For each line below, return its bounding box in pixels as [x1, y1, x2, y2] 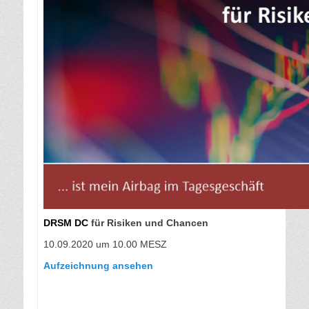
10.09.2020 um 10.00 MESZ [43, 239, 167, 250]
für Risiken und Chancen [88, 217, 208, 229]
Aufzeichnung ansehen [43, 260, 153, 272]
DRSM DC [43, 217, 88, 229]
